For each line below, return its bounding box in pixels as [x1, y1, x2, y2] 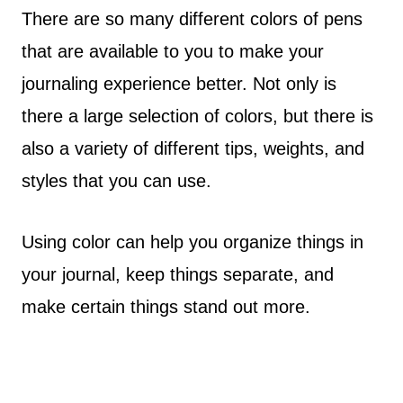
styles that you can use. [22, 171, 211, 191]
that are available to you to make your [22, 41, 324, 61]
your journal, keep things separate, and [22, 264, 334, 284]
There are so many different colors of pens [22, 9, 363, 29]
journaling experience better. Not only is [22, 74, 336, 94]
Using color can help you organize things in [22, 232, 363, 252]
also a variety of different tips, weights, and [22, 139, 364, 158]
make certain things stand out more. [22, 297, 310, 317]
